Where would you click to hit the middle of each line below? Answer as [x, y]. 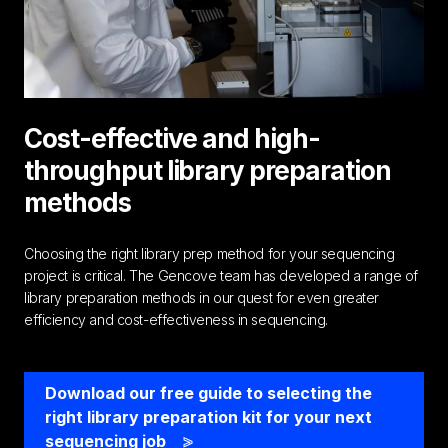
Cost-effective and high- [172, 138]
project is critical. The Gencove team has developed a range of [221, 275]
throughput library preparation [207, 170]
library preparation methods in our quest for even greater [202, 297]
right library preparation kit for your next [208, 416]
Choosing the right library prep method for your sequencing [209, 253]
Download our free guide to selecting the [208, 392]
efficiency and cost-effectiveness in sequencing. [176, 319]
